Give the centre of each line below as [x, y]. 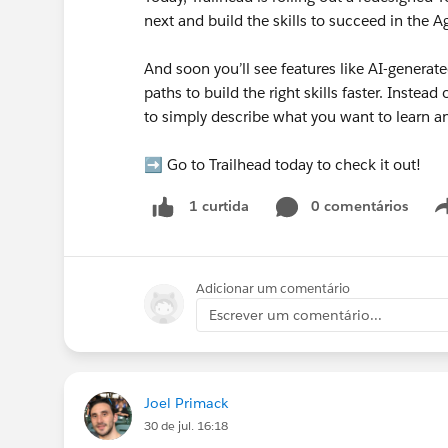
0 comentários [359, 205]
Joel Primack [186, 402]
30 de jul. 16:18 [186, 425]
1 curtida [219, 206]
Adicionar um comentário [273, 288]
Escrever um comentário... [295, 314]
